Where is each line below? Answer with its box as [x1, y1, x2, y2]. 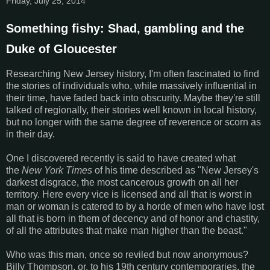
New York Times [22, 165, 92, 175]
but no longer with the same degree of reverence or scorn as [6, 116, 261, 127]
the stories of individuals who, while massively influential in [6, 80, 257, 91]
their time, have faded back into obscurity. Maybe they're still [6, 92, 260, 103]
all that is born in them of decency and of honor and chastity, [6, 213, 260, 224]
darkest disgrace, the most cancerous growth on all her [6, 177, 238, 187]
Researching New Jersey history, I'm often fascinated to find [6, 68, 259, 79]
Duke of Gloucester [6, 42, 117, 55]
